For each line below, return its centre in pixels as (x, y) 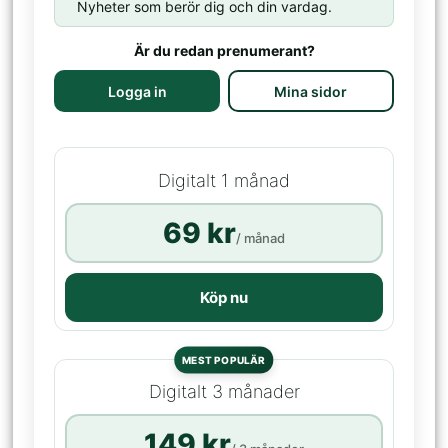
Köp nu (224, 297)
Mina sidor (311, 91)
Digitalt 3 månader (224, 392)
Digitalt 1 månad (224, 180)
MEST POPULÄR (224, 359)
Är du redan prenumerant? (224, 51)
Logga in (137, 91)
